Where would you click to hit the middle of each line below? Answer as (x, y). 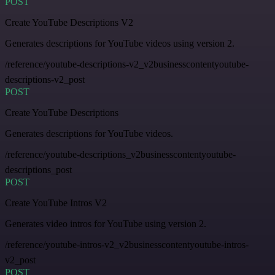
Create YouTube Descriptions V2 (69, 23)
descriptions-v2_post (45, 80)
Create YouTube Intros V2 (56, 203)
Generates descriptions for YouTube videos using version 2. (120, 44)
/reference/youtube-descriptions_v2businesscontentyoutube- (120, 155)
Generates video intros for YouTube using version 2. (106, 224)
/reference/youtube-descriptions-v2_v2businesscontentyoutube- (127, 64)
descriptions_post (38, 170)
